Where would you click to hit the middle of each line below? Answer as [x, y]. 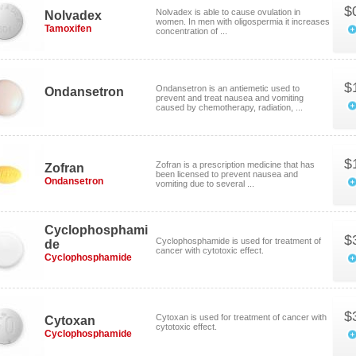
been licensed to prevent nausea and [227, 174]
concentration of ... [192, 31]
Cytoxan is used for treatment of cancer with [241, 317]
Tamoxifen [68, 29]
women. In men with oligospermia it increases [243, 21]
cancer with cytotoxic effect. [210, 250]
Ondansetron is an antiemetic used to [228, 88]
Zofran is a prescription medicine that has [235, 164]
